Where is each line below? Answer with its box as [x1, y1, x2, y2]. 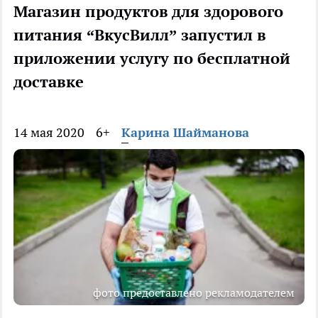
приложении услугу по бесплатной [13, 48, 290, 69]
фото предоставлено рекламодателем [93, 285, 295, 300]
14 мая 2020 [13, 124, 84, 141]
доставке [13, 72, 84, 92]
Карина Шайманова [121, 124, 249, 141]
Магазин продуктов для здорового [13, 1, 283, 22]
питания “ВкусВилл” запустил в [13, 25, 266, 45]
